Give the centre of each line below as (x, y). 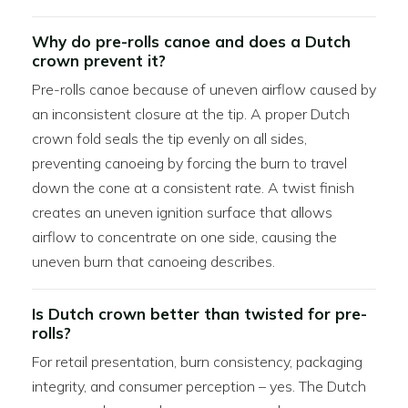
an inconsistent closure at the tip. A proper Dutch (191, 114)
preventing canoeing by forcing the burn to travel (189, 163)
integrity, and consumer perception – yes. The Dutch (199, 386)
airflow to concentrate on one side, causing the (184, 237)
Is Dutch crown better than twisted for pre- (199, 314)
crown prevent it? (99, 61)
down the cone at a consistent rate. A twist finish (193, 188)
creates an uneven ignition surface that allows (182, 212)
